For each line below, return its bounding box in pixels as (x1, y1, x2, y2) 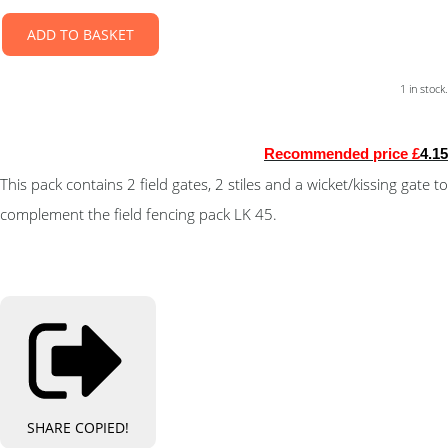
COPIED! (75, 418, 129, 437)
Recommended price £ (264, 144, 420, 162)
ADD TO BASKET (27, 25, 134, 44)
